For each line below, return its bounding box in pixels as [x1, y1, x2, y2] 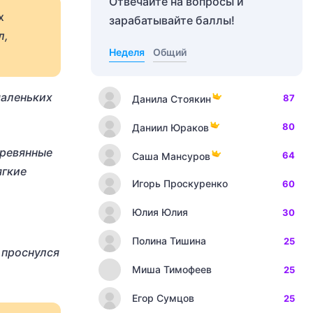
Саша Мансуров [132, 150, 210, 162]
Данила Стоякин [132, 92, 211, 105]
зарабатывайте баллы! [109, 13, 235, 27]
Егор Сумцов [132, 292, 194, 304]
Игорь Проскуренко [132, 177, 228, 189]
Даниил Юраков [132, 121, 209, 133]
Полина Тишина [132, 235, 206, 247]
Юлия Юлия [132, 206, 188, 218]
